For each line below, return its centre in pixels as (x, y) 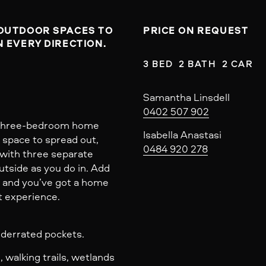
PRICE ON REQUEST (196, 31)
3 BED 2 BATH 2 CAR (198, 64)
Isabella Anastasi (182, 135)
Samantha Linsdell (186, 97)
